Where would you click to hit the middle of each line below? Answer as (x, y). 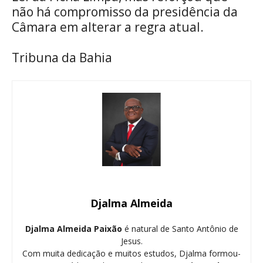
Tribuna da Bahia (62, 57)
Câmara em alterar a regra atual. (108, 27)
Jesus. (131, 241)
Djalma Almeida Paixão (73, 228)
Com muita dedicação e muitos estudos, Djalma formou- (131, 253)
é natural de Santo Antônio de (180, 228)
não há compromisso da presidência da (125, 11)
